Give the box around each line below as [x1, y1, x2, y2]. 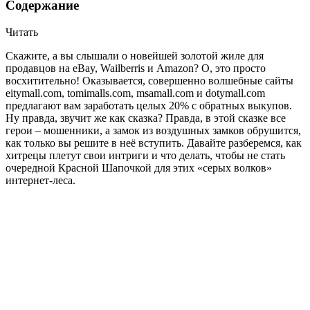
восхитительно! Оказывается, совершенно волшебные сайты [6, 74, 293, 86]
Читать [6, 26, 38, 38]
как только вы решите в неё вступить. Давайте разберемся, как [6, 136, 302, 149]
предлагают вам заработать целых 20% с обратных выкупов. [6, 99, 292, 111]
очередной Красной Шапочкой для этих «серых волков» [6, 161, 272, 174]
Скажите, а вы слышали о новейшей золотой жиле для [6, 49, 264, 62]
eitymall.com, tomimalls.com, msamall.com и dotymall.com [6, 86, 265, 99]
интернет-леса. [6, 174, 75, 186]
